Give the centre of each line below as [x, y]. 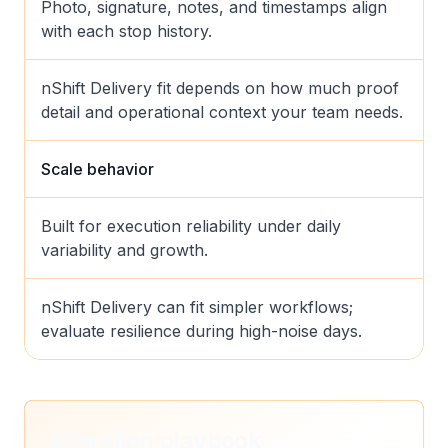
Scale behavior [97, 169]
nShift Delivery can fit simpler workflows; [197, 307]
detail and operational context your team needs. [222, 112]
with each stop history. [126, 31]
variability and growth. [124, 250]
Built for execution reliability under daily [191, 226]
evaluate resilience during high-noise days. [201, 331]
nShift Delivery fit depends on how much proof [220, 88]
